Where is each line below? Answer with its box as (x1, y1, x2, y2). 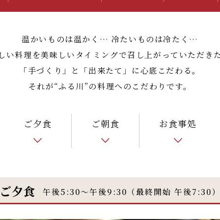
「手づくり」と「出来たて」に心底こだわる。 (19, 65, 201, 76)
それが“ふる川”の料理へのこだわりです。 (28, 81, 192, 92)
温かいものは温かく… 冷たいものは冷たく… (22, 33, 198, 45)
